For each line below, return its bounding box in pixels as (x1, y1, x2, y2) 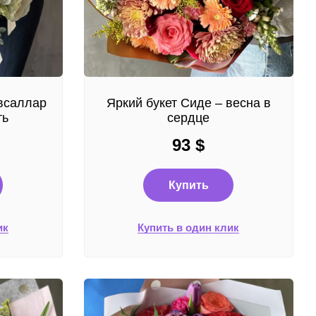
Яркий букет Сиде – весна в (106, 96, 271, 110)
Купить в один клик (138, 221, 240, 233)
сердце (167, 111, 210, 125)
